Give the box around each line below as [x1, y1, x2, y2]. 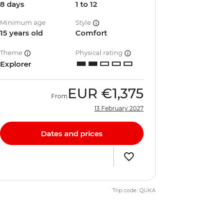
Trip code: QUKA [112, 187, 156, 194]
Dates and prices [41, 128, 103, 138]
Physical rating [75, 49, 125, 56]
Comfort [75, 28, 108, 37]
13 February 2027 [94, 105, 144, 112]
